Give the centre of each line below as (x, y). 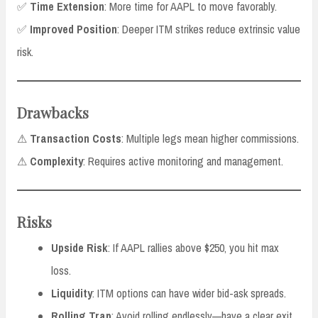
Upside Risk (79, 248)
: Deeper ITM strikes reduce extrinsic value (209, 29)
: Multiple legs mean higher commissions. (210, 139)
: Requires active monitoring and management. (183, 161)
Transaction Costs (76, 139)
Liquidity (72, 294)
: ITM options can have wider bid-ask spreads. (189, 294)
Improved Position (73, 29)
